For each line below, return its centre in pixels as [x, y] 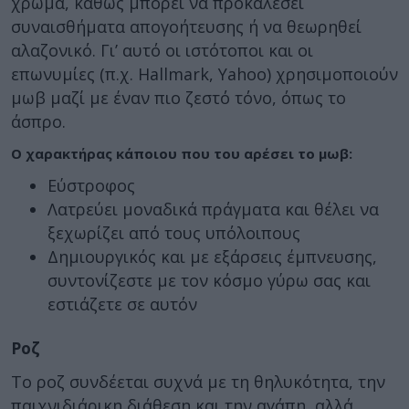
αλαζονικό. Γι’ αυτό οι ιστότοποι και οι [162, 50]
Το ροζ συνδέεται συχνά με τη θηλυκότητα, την [198, 381]
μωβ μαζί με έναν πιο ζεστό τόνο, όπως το [178, 98]
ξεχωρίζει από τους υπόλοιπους [174, 233]
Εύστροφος [91, 185]
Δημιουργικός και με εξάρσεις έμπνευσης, [212, 257]
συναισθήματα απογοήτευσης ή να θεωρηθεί [186, 26]
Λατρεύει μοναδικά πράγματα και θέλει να [213, 209]
